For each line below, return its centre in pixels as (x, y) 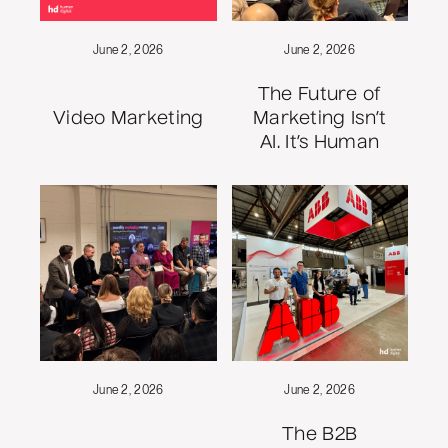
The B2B (320, 435)
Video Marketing (128, 118)
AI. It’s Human (320, 142)
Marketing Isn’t (319, 118)
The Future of (319, 94)
